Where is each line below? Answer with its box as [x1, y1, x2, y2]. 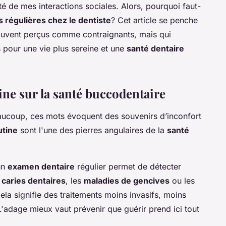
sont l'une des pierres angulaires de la [18, 125, 167, 136]
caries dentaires [2, 176, 66, 186]
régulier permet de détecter [75, 161, 181, 172]
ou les [169, 176, 195, 186]
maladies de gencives [84, 176, 169, 186]
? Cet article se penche [111, 15, 198, 26]
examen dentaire [8, 161, 75, 172]
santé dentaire [127, 43, 184, 54]
